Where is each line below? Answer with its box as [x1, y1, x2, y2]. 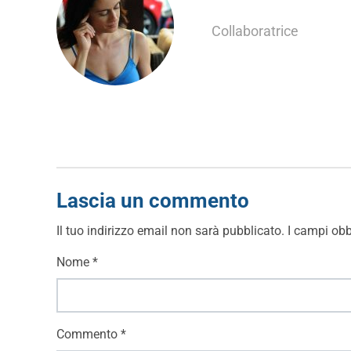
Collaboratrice [212, 23, 299, 40]
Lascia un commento [56, 189, 249, 213]
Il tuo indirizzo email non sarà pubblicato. [56, 223, 284, 239]
